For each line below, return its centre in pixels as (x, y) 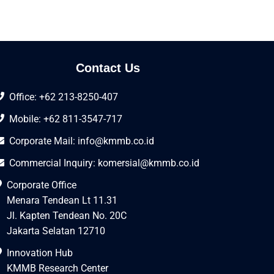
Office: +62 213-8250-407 (64, 97)
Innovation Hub (40, 253)
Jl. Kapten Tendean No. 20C (67, 215)
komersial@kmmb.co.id (149, 163)
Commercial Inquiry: (54, 163)
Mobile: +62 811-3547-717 (66, 119)
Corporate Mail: (43, 141)
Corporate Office (42, 185)
